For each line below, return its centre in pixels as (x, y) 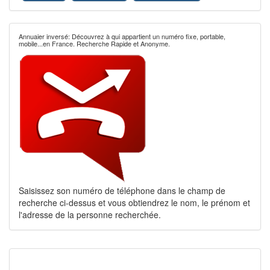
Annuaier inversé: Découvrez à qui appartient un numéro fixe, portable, (122, 36)
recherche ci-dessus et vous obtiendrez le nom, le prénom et (134, 202)
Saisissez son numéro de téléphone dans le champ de (122, 190)
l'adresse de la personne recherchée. (90, 215)
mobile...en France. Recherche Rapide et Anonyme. (94, 43)
